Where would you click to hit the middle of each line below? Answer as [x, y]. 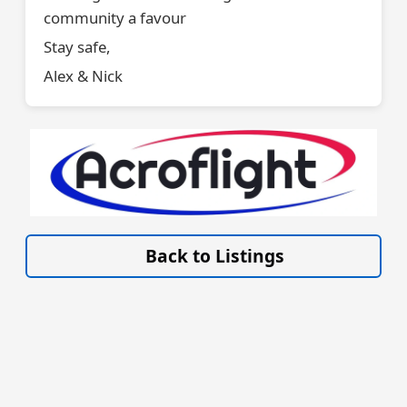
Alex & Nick [83, 76]
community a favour [115, 18]
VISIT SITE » [331, 229]
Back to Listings [214, 255]
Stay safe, [77, 47]
